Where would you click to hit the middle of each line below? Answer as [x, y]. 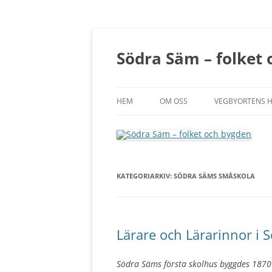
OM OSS [174, 101]
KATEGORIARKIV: [145, 176]
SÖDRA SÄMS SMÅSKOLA [214, 176]
